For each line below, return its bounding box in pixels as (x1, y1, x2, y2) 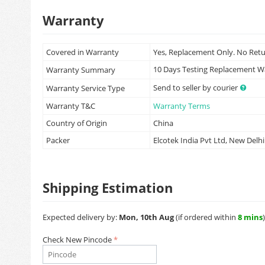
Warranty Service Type (46, 82, 125, 93)
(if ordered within (174, 211, 238, 222)
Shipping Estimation (43, 178, 173, 196)
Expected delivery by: (43, 211, 119, 222)
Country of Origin (46, 117, 107, 128)
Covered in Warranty (46, 46, 119, 57)
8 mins (238, 211, 263, 222)
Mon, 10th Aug (119, 211, 174, 222)
